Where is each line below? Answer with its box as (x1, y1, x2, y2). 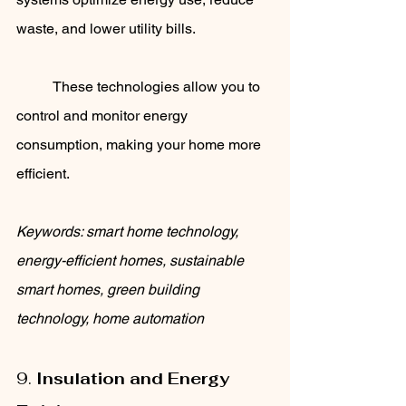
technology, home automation (16, 310, 204, 328)
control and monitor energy (16, 107, 191, 125)
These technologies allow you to (16, 78, 53, 96)
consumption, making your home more (16, 136, 265, 154)
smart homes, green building (16, 281, 203, 299)
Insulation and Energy (36, 368, 234, 390)
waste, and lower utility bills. (16, 20, 198, 38)
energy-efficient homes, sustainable (16, 252, 247, 270)
